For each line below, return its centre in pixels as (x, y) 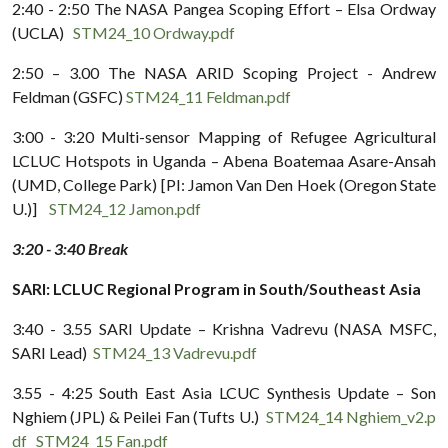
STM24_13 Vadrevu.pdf (175, 352)
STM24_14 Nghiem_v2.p (351, 416)
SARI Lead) (52, 352)
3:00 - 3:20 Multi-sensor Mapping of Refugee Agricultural (224, 136)
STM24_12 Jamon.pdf (125, 208)
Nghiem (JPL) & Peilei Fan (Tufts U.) (139, 416)
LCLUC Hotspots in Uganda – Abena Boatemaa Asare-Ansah (224, 160)
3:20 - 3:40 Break (70, 248)
